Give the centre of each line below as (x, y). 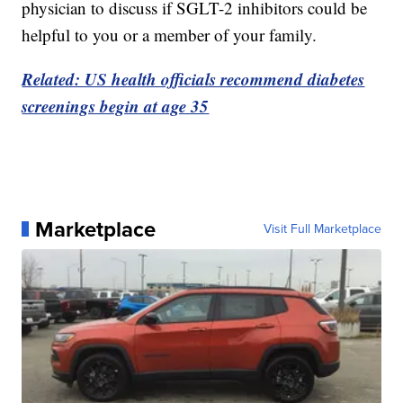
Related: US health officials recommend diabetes (193, 78)
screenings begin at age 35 (116, 105)
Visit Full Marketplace (322, 228)
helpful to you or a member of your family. (170, 34)
